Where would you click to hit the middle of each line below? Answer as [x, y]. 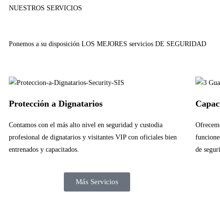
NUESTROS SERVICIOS [45, 8]
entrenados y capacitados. [44, 150]
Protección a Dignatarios [56, 104]
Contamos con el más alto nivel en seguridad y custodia [86, 125]
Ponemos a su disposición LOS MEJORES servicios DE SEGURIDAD [108, 44]
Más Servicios [97, 182]
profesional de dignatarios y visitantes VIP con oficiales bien [93, 137]
